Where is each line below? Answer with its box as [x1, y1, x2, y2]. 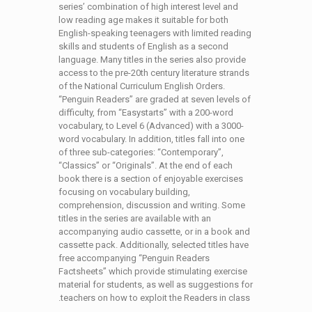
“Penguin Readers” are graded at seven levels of [58, 94, 251, 104]
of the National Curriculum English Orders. [58, 81, 225, 91]
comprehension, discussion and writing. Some [58, 200, 245, 210]
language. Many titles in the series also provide [58, 54, 246, 65]
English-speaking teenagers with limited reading [58, 28, 251, 38]
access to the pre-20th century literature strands [58, 68, 249, 78]
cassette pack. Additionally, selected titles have [58, 240, 249, 250]
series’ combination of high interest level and [58, 1, 238, 12]
